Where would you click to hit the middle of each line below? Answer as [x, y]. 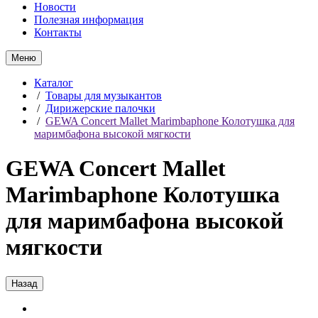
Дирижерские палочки [100, 108]
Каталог [54, 83]
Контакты [58, 32]
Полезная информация [89, 20]
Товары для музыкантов [104, 95]
